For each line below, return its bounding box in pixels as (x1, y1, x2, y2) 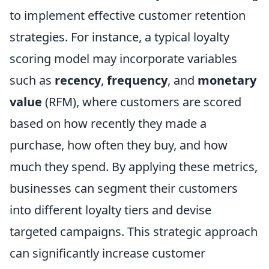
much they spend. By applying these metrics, (10, 159, 258, 175)
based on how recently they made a (10, 115, 207, 131)
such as (10, 72, 55, 88)
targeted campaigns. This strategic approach (10, 223, 258, 240)
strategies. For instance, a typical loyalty (10, 29, 229, 45)
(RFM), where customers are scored (42, 94, 241, 110)
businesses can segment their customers (10, 180, 238, 196)
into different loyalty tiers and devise (10, 202, 211, 218)
